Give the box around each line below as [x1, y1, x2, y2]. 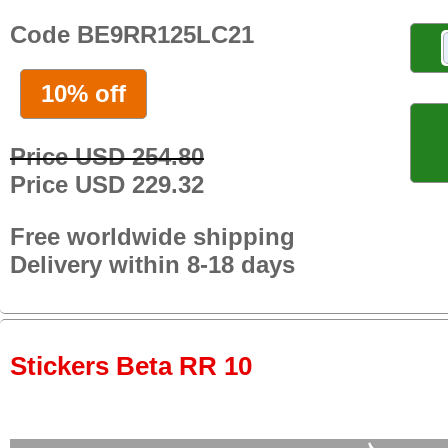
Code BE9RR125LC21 [10, 20, 254, 48]
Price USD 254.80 [10, 142, 204, 170]
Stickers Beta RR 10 [10, 351, 252, 382]
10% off [41, 79, 126, 107]
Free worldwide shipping [10, 222, 295, 250]
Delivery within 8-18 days [10, 250, 295, 278]
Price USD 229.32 [10, 170, 204, 198]
